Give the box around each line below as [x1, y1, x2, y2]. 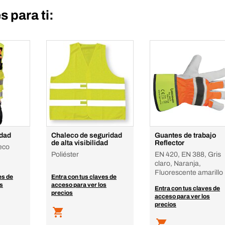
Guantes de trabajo [155, 132, 216, 139]
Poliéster [51, 151, 79, 158]
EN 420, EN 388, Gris [155, 151, 221, 158]
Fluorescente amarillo [155, 169, 223, 176]
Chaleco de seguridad [51, 132, 122, 139]
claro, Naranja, [155, 160, 201, 167]
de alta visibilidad [51, 139, 108, 147]
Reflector [155, 139, 184, 147]
